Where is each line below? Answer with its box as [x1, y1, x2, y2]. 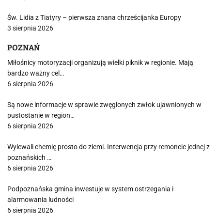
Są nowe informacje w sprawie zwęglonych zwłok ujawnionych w [7, 101, 201, 108]
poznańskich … [7, 154, 51, 161]
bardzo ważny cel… [7, 69, 64, 77]
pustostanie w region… [7, 111, 75, 119]
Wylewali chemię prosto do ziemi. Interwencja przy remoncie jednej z [7, 143, 210, 151]
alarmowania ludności [7, 196, 74, 203]
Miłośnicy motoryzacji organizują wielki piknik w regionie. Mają [7, 59, 193, 66]
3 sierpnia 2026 [7, 24, 53, 32]
